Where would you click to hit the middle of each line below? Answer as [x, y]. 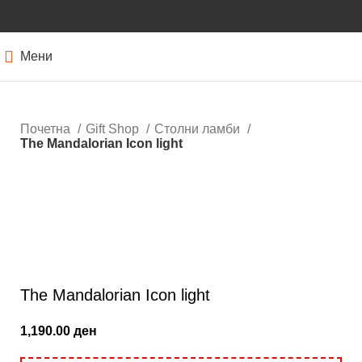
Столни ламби [199, 129]
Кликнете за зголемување [97, 219]
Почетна [47, 129]
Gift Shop [114, 129]
